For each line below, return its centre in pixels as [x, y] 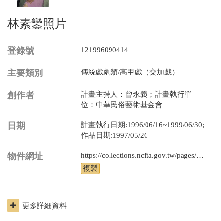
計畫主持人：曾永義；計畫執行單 [136, 94]
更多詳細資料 [44, 206]
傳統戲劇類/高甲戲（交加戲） [130, 72]
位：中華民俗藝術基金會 [122, 105]
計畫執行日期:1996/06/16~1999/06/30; [143, 125]
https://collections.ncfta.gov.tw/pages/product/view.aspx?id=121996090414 [200, 155]
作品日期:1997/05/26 [114, 135]
